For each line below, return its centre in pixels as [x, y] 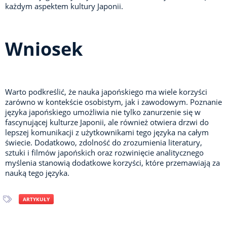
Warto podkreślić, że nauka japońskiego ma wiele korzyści [106, 92]
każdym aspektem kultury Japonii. [64, 6]
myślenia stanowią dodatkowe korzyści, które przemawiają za [112, 163]
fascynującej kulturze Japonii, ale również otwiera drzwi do [107, 122]
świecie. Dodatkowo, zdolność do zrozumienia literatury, [104, 143]
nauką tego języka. [37, 173]
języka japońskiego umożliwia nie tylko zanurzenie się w [103, 112]
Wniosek [44, 49]
